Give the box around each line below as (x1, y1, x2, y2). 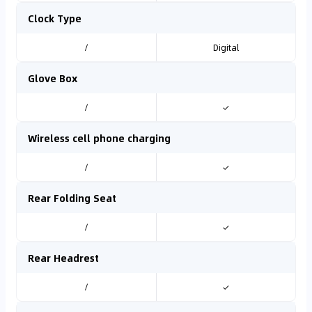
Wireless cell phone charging (28, 130, 171, 146)
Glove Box (28, 70, 77, 86)
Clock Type (28, 10, 81, 26)
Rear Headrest (28, 250, 99, 265)
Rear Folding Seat (28, 190, 116, 205)
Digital (212, 41, 239, 54)
